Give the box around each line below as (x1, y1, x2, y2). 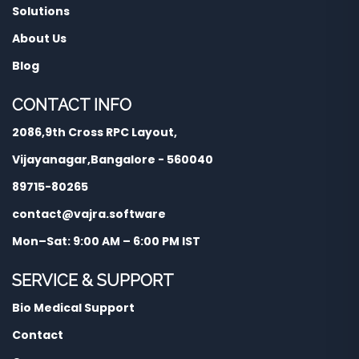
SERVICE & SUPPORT (12, 271, 174, 291)
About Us (12, 30, 67, 47)
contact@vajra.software (12, 206, 166, 223)
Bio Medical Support (12, 300, 135, 317)
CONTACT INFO (12, 95, 131, 115)
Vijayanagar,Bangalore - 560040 (12, 151, 213, 168)
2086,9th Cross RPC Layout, (12, 124, 177, 141)
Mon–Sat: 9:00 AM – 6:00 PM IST (12, 233, 200, 250)
